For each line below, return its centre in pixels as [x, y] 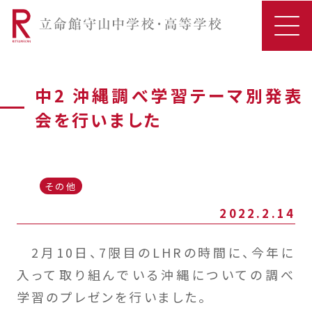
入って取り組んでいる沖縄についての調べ [156, 274]
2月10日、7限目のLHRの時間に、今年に [156, 252]
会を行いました [98, 120]
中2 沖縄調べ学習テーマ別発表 [169, 95]
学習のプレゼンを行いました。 [112, 296]
